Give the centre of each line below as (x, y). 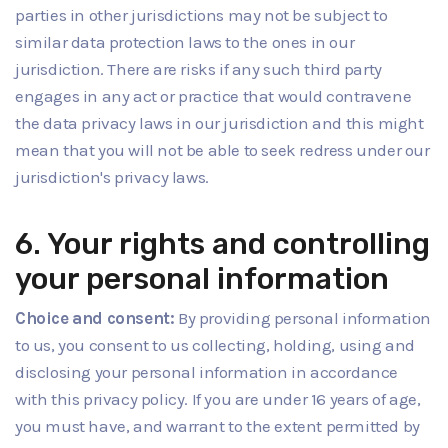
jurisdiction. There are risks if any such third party (198, 69)
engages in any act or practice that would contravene (213, 96)
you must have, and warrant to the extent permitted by (217, 425)
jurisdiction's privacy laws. (112, 177)
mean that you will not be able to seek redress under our (222, 150)
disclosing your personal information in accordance (207, 371)
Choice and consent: (95, 317)
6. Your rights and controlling (222, 243)
